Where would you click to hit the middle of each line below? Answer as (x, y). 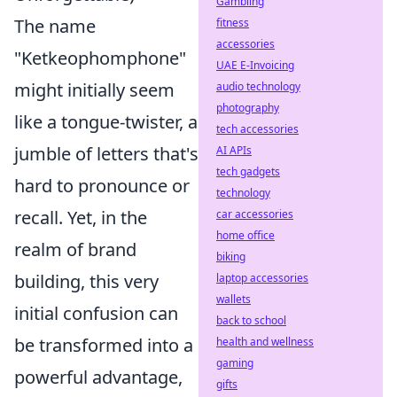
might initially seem (94, 90)
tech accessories (257, 129)
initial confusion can (96, 313)
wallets (234, 299)
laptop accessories (262, 278)
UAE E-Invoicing (255, 65)
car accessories (255, 214)
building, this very (86, 281)
